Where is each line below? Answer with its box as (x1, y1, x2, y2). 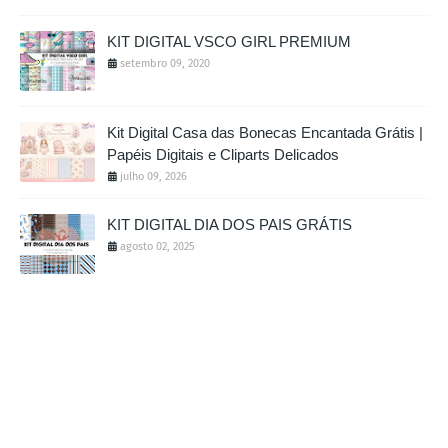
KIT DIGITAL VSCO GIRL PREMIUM (107, 32, 351, 50)
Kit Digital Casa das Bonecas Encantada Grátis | (107, 123, 423, 141)
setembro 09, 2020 (120, 56, 210, 70)
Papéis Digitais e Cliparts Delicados (107, 145, 339, 163)
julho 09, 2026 (120, 169, 187, 183)
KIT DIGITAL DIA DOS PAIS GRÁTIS (107, 215, 352, 233)
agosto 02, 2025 (120, 239, 195, 253)
